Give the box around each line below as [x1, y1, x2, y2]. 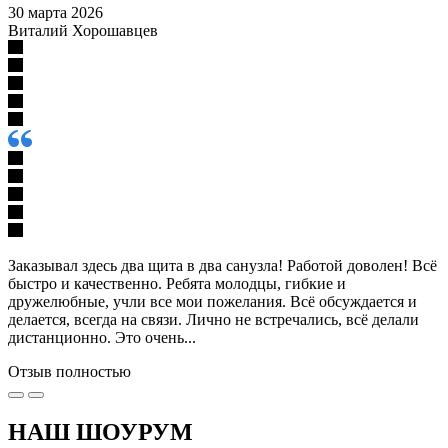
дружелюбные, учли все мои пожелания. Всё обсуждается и [8, 292, 417, 310]
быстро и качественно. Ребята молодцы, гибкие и [8, 274, 346, 292]
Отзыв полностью [8, 362, 131, 380]
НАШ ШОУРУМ [8, 418, 193, 445]
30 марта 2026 [8, 3, 103, 21]
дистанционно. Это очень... [8, 328, 196, 346]
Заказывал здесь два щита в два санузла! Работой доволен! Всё [8, 256, 437, 274]
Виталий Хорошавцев [8, 21, 158, 39]
